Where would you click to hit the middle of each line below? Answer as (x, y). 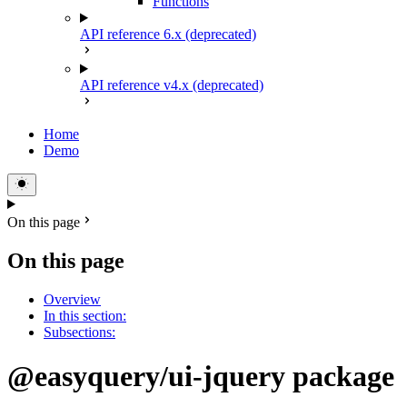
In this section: (85, 315)
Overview (72, 299)
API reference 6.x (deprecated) (168, 34)
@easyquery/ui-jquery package (201, 377)
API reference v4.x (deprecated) (172, 85)
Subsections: (79, 332)
